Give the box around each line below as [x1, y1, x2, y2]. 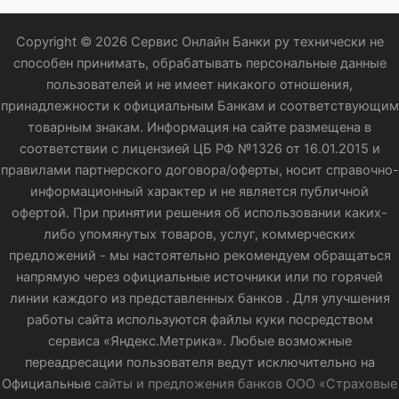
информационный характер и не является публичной [30, 183, 369, 199]
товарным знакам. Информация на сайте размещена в [28, 119, 371, 135]
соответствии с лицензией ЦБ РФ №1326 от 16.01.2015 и [19, 141, 380, 157]
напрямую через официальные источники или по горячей [16, 269, 383, 285]
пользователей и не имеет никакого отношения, [46, 77, 353, 93]
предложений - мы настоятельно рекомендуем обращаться [8, 248, 391, 264]
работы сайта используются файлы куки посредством [26, 312, 373, 328]
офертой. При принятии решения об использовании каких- [12, 205, 387, 221]
